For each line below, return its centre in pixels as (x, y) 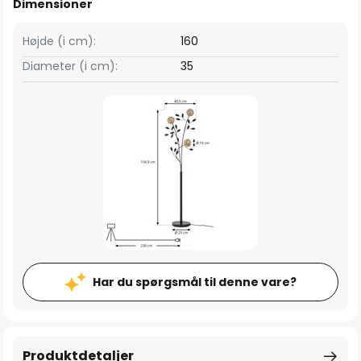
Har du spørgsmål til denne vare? (195, 282)
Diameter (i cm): (70, 66)
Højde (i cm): (59, 41)
